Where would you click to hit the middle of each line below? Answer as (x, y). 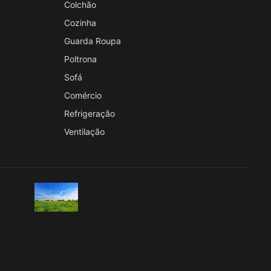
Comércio (83, 95)
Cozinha (80, 22)
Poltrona (80, 59)
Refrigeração (90, 113)
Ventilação (84, 131)
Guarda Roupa (93, 41)
